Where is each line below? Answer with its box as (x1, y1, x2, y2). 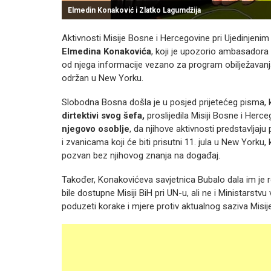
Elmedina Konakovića (62, 46, 151, 57)
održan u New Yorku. (62, 73, 143, 83)
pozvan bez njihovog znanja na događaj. (62, 150, 220, 161)
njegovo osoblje (62, 123, 129, 134)
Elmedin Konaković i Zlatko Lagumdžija (68, 6, 201, 15)
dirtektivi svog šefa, (62, 110, 147, 121)
